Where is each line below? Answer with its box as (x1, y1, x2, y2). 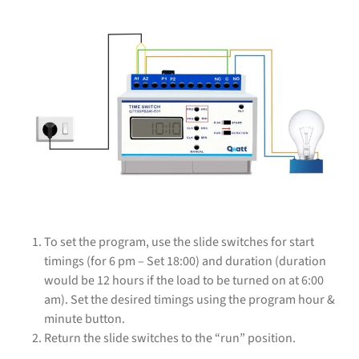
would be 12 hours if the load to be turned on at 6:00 (44, 272, 324, 290)
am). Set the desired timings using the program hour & (44, 291, 335, 309)
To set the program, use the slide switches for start (44, 233, 314, 252)
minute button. (44, 310, 125, 329)
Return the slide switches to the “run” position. (44, 329, 296, 348)
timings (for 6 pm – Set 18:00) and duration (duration (44, 252, 326, 271)
